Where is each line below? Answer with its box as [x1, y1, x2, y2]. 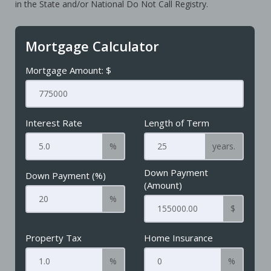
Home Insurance [143, 231, 213, 244]
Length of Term [143, 116, 209, 129]
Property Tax [25, 231, 82, 244]
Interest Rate [25, 116, 83, 129]
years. [212, 140, 235, 152]
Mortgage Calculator [25, 36, 160, 55]
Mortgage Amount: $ [25, 64, 112, 76]
